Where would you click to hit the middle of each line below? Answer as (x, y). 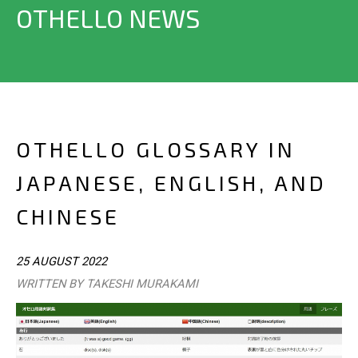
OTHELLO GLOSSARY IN (156, 149)
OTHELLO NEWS (108, 18)
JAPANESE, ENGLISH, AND (171, 183)
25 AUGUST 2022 (62, 262)
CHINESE (68, 216)
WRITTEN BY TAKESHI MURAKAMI (107, 284)
